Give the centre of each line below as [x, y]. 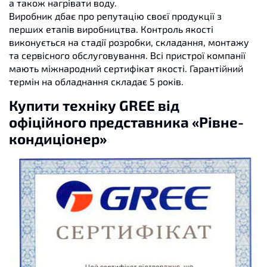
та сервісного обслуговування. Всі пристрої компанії [127, 55]
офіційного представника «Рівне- [126, 122]
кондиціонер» [58, 138]
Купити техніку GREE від [94, 105]
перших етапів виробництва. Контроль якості [111, 29]
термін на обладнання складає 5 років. [96, 81]
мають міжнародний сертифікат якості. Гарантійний [126, 68]
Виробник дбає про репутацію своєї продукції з [115, 15]
